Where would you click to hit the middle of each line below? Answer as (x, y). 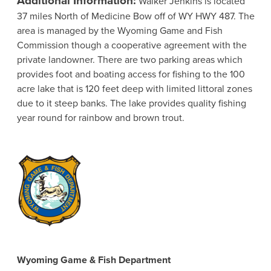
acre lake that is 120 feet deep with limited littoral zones (134, 88)
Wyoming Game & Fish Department (93, 260)
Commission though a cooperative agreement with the (132, 44)
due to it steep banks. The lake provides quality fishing (131, 103)
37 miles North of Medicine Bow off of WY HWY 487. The (135, 15)
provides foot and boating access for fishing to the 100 (131, 73)
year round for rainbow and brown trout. (100, 117)
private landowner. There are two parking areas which (129, 59)
